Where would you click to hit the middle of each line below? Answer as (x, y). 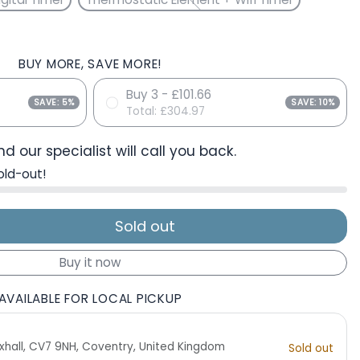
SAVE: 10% (313, 102)
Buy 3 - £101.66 (169, 94)
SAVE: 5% (54, 102)
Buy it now (90, 263)
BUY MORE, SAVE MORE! (90, 64)
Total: (143, 111)
